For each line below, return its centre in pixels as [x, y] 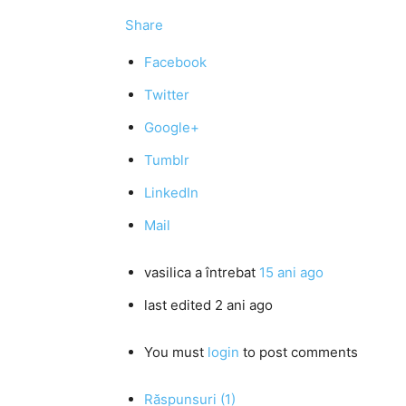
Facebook [175, 62]
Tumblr [167, 160]
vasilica [168, 272]
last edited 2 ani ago [208, 305]
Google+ [172, 127]
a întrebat [225, 272]
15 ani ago [291, 272]
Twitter [167, 95]
